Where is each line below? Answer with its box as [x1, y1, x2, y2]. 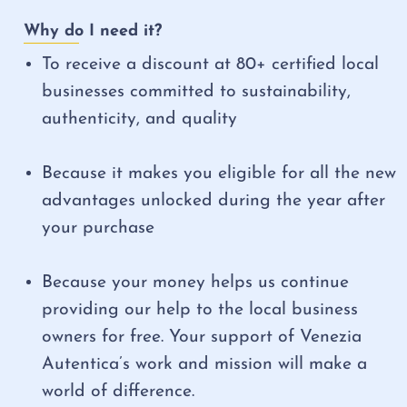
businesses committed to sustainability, [42, 83, 352, 102]
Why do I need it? [24, 22, 163, 40]
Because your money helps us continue [42, 273, 350, 293]
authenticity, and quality [42, 110, 238, 129]
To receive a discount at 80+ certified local [42, 55, 380, 74]
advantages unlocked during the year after [42, 192, 386, 211]
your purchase [42, 219, 155, 238]
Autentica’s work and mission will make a [42, 355, 368, 374]
